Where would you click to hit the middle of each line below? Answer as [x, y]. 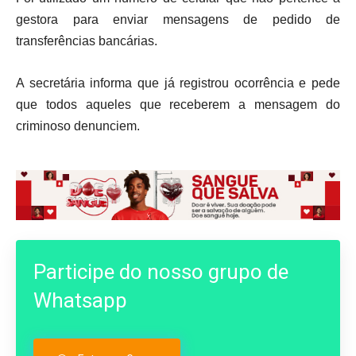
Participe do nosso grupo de [161, 271]
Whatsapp [80, 300]
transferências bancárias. [90, 41]
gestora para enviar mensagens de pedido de [178, 19]
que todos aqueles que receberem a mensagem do [178, 104]
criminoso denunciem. [78, 126]
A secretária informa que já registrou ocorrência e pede [178, 83]
